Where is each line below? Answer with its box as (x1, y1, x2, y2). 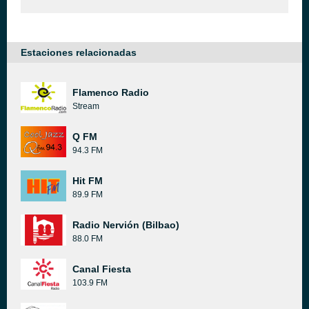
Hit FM (72, 175, 103, 186)
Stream (72, 101, 99, 111)
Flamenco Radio (72, 87, 149, 98)
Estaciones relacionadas (21, 47, 137, 58)
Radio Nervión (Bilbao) (72, 219, 179, 230)
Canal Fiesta (72, 263, 131, 275)
